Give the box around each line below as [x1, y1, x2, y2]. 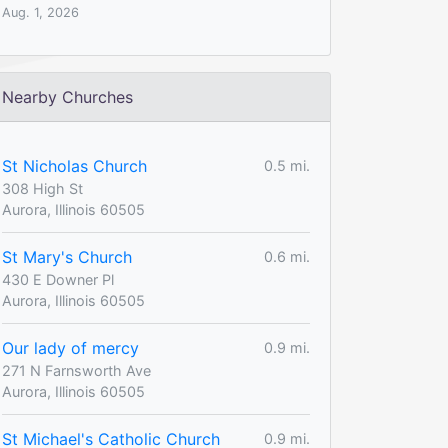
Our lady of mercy [2, 337, 139, 358]
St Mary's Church [2, 246, 132, 267]
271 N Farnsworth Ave [2, 361, 151, 379]
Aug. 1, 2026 [2, 4, 79, 20]
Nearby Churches [2, 86, 133, 107]
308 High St [2, 179, 83, 197]
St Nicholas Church [2, 155, 147, 176]
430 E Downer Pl [2, 270, 114, 288]
